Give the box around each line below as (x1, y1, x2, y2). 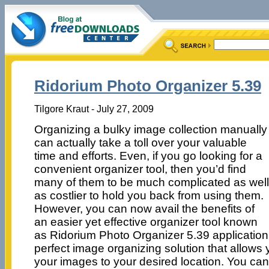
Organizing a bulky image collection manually (34, 122, 267, 136)
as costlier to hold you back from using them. (34, 189, 264, 202)
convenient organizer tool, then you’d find (34, 162, 246, 175)
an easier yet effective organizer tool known (34, 215, 258, 228)
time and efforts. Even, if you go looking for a (34, 149, 262, 162)
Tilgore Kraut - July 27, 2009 (34, 103, 154, 114)
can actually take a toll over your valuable (34, 136, 247, 149)
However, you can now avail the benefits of (34, 202, 255, 215)
